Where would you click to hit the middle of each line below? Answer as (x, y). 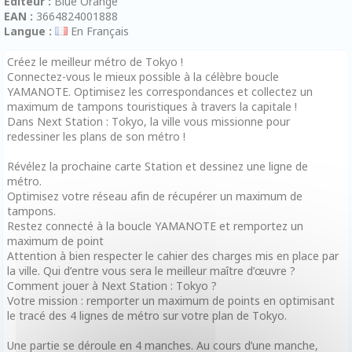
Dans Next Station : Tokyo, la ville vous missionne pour (148, 121)
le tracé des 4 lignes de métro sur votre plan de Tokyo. (147, 315)
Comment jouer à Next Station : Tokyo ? (112, 285)
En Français (98, 31)
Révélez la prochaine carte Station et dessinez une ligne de (158, 166)
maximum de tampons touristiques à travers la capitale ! (152, 106)
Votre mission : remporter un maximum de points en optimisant (171, 300)
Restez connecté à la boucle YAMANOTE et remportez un (155, 225)
